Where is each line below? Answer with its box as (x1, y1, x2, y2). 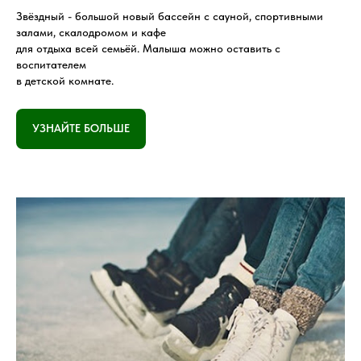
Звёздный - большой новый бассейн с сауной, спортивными (16, 10, 323, 23)
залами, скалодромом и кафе (16, 26, 166, 39)
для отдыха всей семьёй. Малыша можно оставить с (16, 42, 280, 56)
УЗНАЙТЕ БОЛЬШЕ (32, 122, 130, 135)
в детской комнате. (16, 74, 114, 88)
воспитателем (16, 58, 86, 72)
